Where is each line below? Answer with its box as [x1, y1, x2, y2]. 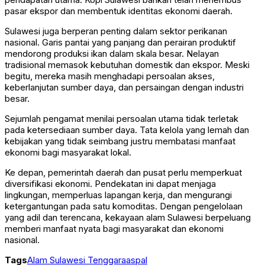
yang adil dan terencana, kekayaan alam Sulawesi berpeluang [5, 212, 251, 224]
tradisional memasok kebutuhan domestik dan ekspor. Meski [5, 59, 250, 71]
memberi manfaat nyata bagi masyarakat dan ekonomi [5, 223, 224, 235]
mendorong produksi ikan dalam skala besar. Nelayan [5, 48, 219, 60]
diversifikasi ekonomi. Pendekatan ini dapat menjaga [5, 178, 216, 190]
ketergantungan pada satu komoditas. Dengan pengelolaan [5, 201, 243, 212]
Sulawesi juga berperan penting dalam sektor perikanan [5, 25, 227, 37]
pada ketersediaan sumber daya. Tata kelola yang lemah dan [5, 124, 249, 136]
